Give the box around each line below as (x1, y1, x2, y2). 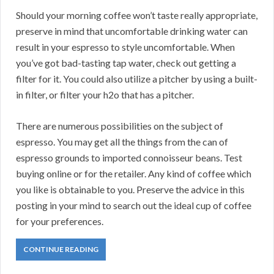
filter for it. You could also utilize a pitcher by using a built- (16, 73, 257, 85)
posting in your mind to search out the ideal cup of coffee (16, 199, 251, 212)
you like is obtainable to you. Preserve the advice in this (16, 183, 245, 196)
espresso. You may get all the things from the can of (16, 136, 228, 148)
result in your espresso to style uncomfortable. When (16, 41, 235, 53)
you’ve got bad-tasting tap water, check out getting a (16, 57, 236, 69)
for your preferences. (16, 215, 103, 228)
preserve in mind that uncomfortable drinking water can (16, 25, 248, 37)
